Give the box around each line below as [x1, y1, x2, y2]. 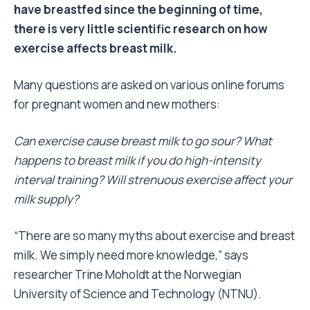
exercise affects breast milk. [14, 40, 177, 57]
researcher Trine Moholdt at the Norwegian [14, 266, 241, 283]
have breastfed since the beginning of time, [14, 1, 263, 18]
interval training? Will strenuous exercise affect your [14, 172, 292, 188]
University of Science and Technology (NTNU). [14, 286, 262, 302]
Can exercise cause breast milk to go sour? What [14, 133, 272, 149]
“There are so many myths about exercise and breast [14, 228, 295, 244]
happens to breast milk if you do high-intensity [14, 152, 261, 169]
